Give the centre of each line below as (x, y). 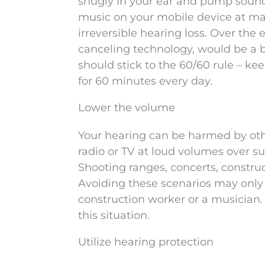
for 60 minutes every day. (145, 81)
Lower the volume (127, 108)
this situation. (114, 215)
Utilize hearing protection (146, 242)
